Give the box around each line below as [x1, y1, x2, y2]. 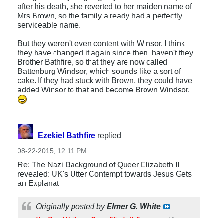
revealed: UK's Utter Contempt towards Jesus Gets [18, 169, 192, 178]
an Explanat [18, 178, 59, 187]
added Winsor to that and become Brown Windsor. [18, 85, 190, 94]
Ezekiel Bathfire [38, 130, 95, 140]
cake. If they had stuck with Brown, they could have [18, 75, 192, 85]
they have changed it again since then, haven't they [18, 48, 193, 57]
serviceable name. [18, 20, 81, 29]
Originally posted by [36, 201, 107, 211]
